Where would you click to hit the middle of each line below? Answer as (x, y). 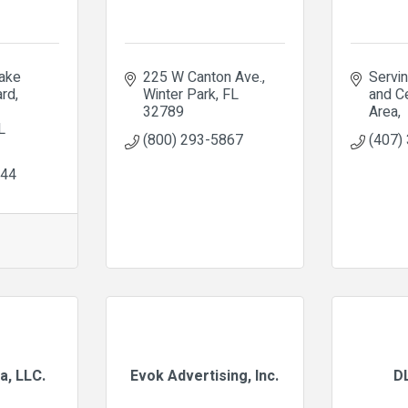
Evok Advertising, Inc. (205, 376)
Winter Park (179, 95)
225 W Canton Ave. (202, 77)
